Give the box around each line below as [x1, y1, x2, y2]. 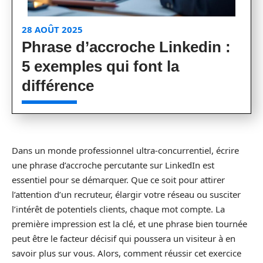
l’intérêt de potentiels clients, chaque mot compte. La [12, 203, 225, 215]
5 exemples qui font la [22, 58, 179, 75]
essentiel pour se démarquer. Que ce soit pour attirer [12, 174, 225, 186]
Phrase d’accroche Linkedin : [22, 38, 231, 56]
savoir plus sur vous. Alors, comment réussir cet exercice [12, 247, 241, 259]
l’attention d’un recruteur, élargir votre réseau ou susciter [12, 188, 241, 200]
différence [22, 77, 94, 95]
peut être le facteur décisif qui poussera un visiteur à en [12, 232, 235, 244]
